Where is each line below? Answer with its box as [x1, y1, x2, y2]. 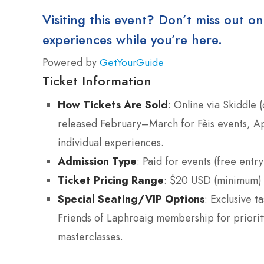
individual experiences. [58, 134, 164, 150]
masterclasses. [58, 229, 123, 245]
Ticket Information [42, 71, 151, 90]
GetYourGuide [100, 55, 164, 70]
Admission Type [58, 153, 137, 169]
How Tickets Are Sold [58, 97, 168, 112]
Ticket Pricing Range [58, 172, 164, 187]
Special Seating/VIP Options [58, 191, 204, 206]
